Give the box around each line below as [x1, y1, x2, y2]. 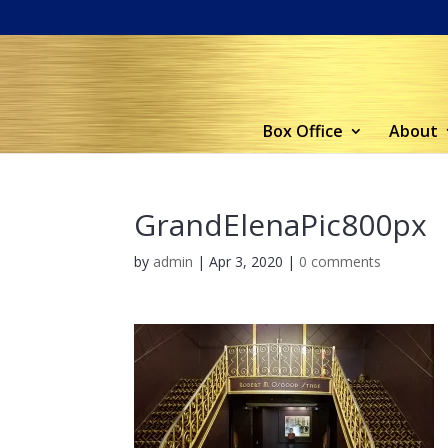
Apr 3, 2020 [209, 252, 284, 271]
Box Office [263, 120, 343, 142]
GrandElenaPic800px [134, 204, 428, 245]
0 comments [299, 252, 382, 271]
